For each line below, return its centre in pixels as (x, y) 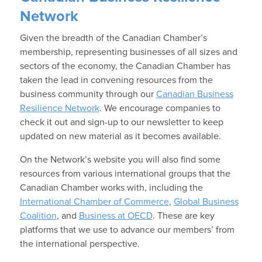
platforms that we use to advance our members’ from (127, 230)
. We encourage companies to (160, 108)
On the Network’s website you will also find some (120, 160)
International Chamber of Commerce (94, 202)
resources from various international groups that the (125, 174)
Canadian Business (194, 94)
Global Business (206, 202)
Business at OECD (116, 216)
